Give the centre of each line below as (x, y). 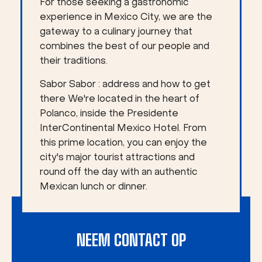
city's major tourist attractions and (117, 158)
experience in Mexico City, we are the (126, 18)
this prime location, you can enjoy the (123, 143)
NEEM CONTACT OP (131, 240)
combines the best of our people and (125, 47)
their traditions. (74, 61)
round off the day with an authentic (119, 173)
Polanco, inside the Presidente (109, 114)
